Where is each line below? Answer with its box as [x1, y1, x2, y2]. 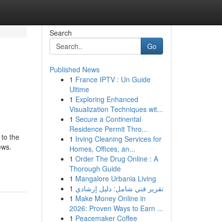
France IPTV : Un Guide [75, 74, 151, 84]
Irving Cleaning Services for [75, 134, 162, 144]
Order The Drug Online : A [75, 154, 158, 164]
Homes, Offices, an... [69, 144, 135, 154]
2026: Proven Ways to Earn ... [69, 203, 163, 213]
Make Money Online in [75, 193, 146, 203]
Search [49, 28, 72, 38]
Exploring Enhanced [75, 94, 138, 104]
